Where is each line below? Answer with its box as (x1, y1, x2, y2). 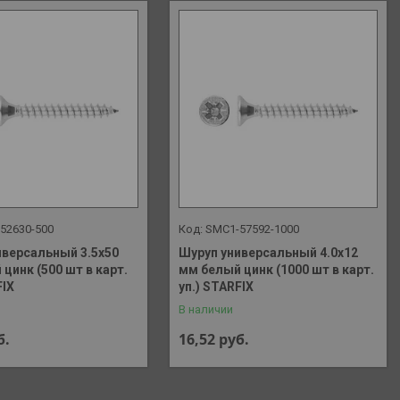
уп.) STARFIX (179, 279, 254, 295)
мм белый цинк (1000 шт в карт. (179, 262, 375, 278)
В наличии (179, 303, 234, 317)
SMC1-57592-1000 (205, 222, 300, 237)
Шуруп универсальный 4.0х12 (179, 246, 359, 261)
